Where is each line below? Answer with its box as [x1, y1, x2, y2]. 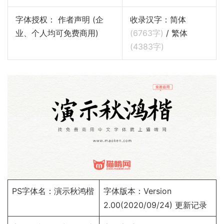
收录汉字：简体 [130, 14, 186, 24]
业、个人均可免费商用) [15, 28, 98, 38]
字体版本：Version [103, 186, 171, 196]
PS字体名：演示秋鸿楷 [12, 186, 94, 196]
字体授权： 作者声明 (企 [15, 14, 58, 24]
